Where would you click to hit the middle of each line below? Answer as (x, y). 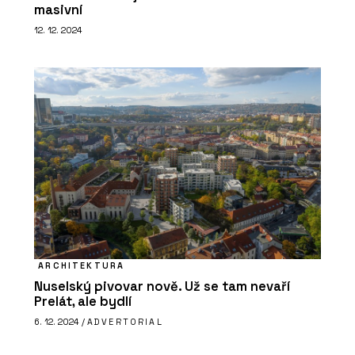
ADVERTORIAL (125, 322)
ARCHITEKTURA (82, 265)
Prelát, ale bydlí (83, 301)
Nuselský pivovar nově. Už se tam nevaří (162, 286)
